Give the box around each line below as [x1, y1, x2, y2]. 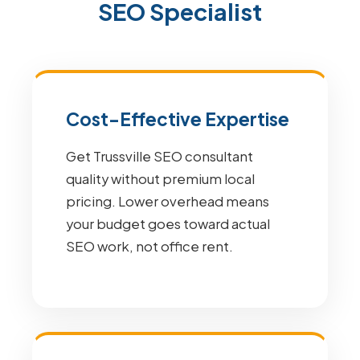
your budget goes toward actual [66, 215, 270, 232]
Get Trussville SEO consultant [66, 148, 253, 165]
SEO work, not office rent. [66, 238, 233, 255]
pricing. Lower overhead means [66, 193, 269, 210]
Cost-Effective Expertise [66, 108, 289, 130]
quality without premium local [66, 170, 255, 187]
